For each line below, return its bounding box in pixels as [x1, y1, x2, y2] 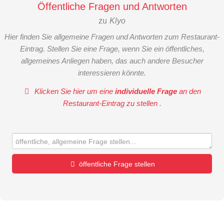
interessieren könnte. [78, 68, 146, 77]
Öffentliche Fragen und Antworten [37, 1, 187, 12]
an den [177, 86, 201, 95]
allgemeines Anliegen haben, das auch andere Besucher [20, 56, 203, 65]
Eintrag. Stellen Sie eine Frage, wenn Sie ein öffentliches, [19, 44, 204, 53]
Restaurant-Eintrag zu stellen [62, 98, 159, 107]
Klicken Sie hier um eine [32, 86, 115, 95]
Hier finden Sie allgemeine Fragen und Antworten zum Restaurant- [4, 32, 219, 41]
